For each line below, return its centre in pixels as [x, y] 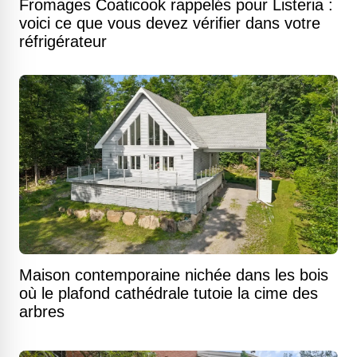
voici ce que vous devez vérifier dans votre [170, 23]
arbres [42, 312]
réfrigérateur [63, 41]
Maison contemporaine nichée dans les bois [174, 275]
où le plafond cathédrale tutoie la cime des [169, 293]
